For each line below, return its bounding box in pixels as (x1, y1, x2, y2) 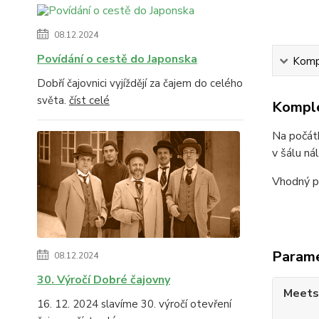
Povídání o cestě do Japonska (37, 51, 197, 67)
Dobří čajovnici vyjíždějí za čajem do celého (37, 76, 243, 90)
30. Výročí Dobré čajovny (37, 272, 170, 288)
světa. (37, 93, 69, 108)
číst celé (69, 93, 110, 108)
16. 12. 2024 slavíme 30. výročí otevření (37, 297, 231, 311)
